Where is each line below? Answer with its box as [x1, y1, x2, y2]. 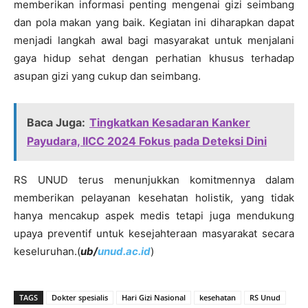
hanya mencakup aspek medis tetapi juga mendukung [14, 208, 294, 222]
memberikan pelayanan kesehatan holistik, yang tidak [14, 190, 294, 204]
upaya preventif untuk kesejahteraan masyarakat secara [14, 226, 294, 240]
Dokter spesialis [52, 291, 108, 302]
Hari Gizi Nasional [122, 291, 186, 302]
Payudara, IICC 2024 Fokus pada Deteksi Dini [27, 133, 267, 148]
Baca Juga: [27, 115, 85, 129]
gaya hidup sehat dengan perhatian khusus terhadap [14, 51, 294, 65]
